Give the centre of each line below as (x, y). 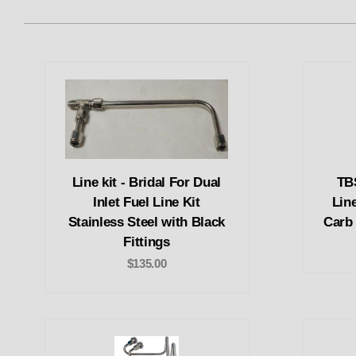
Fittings (147, 242)
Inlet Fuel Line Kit (147, 202)
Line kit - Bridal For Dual (147, 182)
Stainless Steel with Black (147, 222)
